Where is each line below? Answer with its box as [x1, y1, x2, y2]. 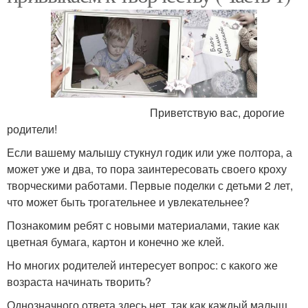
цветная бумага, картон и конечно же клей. [7, 234, 224, 250]
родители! [7, 121, 57, 137]
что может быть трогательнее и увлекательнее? [7, 194, 250, 210]
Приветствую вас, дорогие [7, 104, 285, 121]
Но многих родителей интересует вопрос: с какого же [7, 257, 278, 274]
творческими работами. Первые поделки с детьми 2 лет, [7, 177, 293, 194]
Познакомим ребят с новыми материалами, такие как [7, 217, 279, 234]
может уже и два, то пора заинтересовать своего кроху [7, 161, 287, 177]
